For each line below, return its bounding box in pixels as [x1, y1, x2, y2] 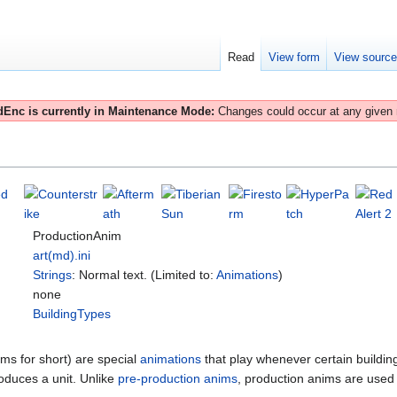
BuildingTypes [33, 307, 111, 322]
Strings [33, 268, 72, 283]
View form [269, 51, 321, 65]
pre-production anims [118, 371, 237, 386]
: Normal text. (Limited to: [72, 268, 216, 283]
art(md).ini [33, 248, 90, 263]
